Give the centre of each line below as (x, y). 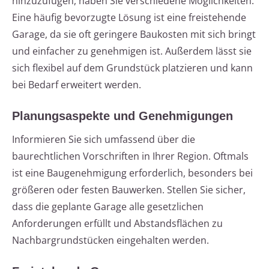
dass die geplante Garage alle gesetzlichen (108, 207)
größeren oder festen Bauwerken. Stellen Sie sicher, (129, 190)
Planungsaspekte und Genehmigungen (122, 116)
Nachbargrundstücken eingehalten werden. (110, 240)
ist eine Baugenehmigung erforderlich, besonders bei (132, 173)
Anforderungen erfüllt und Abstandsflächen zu (117, 224)
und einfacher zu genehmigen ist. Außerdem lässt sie (132, 51)
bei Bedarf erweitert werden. (77, 85)
